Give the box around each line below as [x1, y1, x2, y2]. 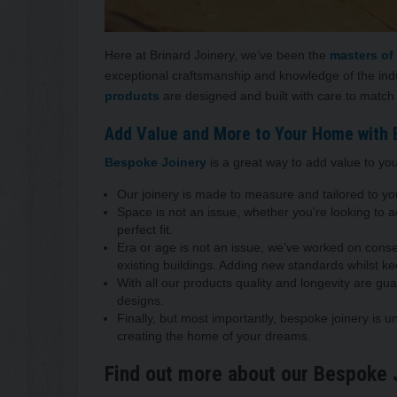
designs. [117, 292, 164, 307]
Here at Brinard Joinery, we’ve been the [105, 47, 330, 62]
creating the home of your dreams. [117, 328, 311, 343]
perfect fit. [117, 222, 173, 237]
